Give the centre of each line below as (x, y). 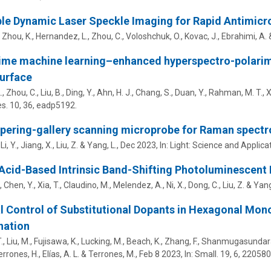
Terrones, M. (112, 254)
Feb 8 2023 (160, 254)
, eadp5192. (54, 105)
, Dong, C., (203, 185)
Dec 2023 (138, 145)
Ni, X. (175, 185)
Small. (206, 254)
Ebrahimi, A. (244, 36)
